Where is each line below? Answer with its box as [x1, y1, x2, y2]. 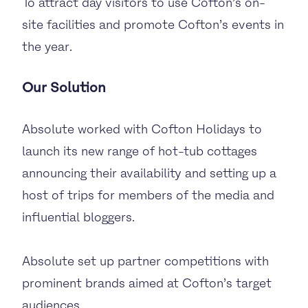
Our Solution [22, 78, 106, 97]
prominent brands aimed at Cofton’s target [22, 274, 272, 291]
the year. [22, 38, 72, 55]
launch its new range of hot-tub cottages [22, 142, 257, 159]
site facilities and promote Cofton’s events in [22, 16, 284, 33]
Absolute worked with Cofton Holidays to [22, 120, 262, 137]
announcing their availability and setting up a [22, 164, 276, 181]
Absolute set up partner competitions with [22, 252, 269, 269]
